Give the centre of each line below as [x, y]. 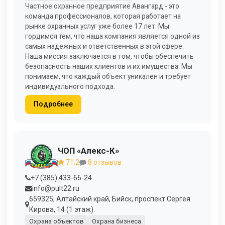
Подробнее [53, 104]
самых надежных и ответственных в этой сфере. [104, 46]
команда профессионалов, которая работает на [103, 16]
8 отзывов [104, 162]
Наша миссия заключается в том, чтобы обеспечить [109, 56]
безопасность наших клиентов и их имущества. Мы [109, 66]
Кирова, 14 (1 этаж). [62, 209]
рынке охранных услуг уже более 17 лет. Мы [97, 26]
